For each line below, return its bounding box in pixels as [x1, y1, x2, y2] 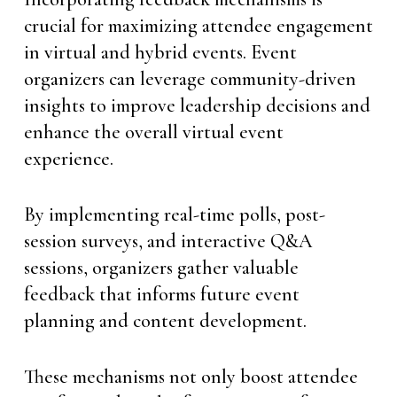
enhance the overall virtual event [23, 121, 284, 144]
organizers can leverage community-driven [23, 67, 356, 90]
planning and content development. [23, 309, 307, 332]
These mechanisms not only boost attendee [23, 365, 358, 388]
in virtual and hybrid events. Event [23, 41, 297, 64]
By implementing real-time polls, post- [23, 203, 325, 226]
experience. [23, 147, 113, 170]
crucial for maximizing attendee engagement [23, 14, 373, 37]
